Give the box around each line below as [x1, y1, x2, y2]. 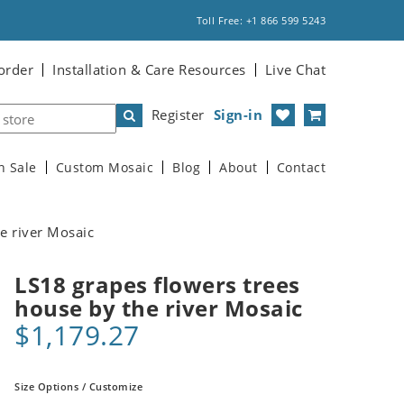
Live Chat [264, 60, 326, 78]
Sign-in [213, 106, 262, 124]
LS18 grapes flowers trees [14, 270, 300, 299]
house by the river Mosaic [14, 293, 303, 323]
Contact [276, 160, 326, 176]
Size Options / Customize [14, 380, 142, 393]
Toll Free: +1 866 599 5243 [197, 14, 326, 27]
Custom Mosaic [55, 160, 153, 176]
